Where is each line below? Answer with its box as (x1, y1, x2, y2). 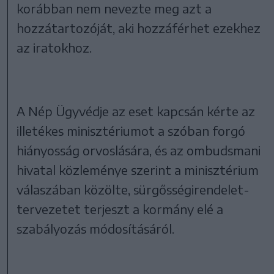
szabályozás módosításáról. (17, 220, 175, 236)
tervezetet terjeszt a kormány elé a (17, 201, 224, 217)
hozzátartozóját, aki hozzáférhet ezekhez (17, 20, 261, 35)
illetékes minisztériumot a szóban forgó (17, 122, 246, 138)
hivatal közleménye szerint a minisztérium (17, 161, 259, 177)
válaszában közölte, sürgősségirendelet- (17, 181, 250, 197)
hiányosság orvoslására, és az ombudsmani (17, 142, 261, 158)
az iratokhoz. (17, 39, 92, 55)
